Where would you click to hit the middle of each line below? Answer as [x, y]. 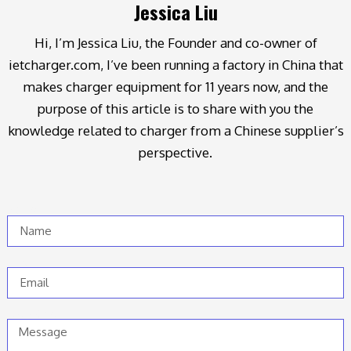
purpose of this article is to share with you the [175, 108]
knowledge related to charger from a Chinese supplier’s [175, 130]
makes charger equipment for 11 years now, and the [175, 86]
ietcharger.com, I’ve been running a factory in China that [175, 64]
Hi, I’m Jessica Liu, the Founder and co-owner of [175, 42]
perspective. [175, 152]
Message [33, 312]
